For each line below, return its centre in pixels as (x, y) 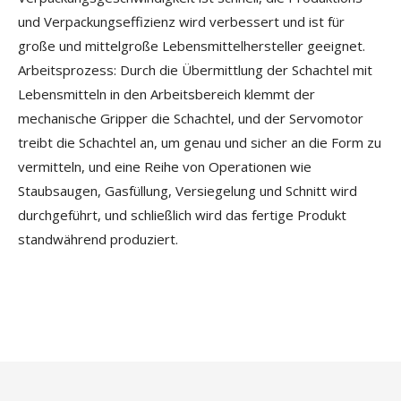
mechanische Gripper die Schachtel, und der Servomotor (191, 118)
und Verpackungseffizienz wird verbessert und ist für (181, 21)
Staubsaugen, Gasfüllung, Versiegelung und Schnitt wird (188, 191)
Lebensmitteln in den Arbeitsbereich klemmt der (166, 94)
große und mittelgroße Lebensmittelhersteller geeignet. (192, 46)
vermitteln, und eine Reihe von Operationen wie (165, 166)
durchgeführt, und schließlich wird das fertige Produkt (182, 215)
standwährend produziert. (98, 239)
